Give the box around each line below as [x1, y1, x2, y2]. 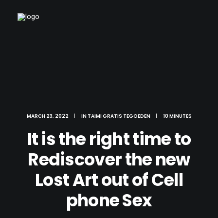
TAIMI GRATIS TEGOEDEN [87, 112, 150, 120]
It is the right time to [27, 127, 191, 151]
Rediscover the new [28, 147, 190, 171]
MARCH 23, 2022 [26, 112, 69, 120]
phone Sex [66, 188, 152, 212]
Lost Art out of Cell [35, 168, 183, 192]
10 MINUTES [163, 112, 192, 120]
